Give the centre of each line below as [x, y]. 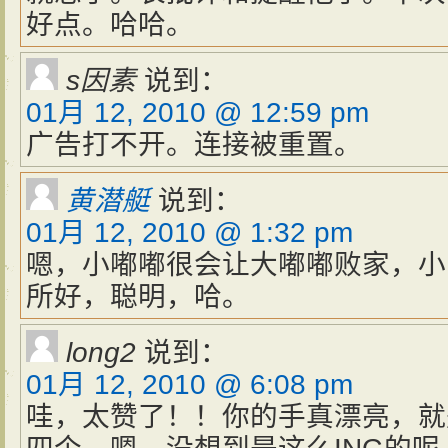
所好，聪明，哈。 [138, 296]
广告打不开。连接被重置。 [194, 144]
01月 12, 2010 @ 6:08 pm [189, 384]
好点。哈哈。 [110, 24]
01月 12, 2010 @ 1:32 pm [189, 232]
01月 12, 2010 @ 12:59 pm [197, 112]
